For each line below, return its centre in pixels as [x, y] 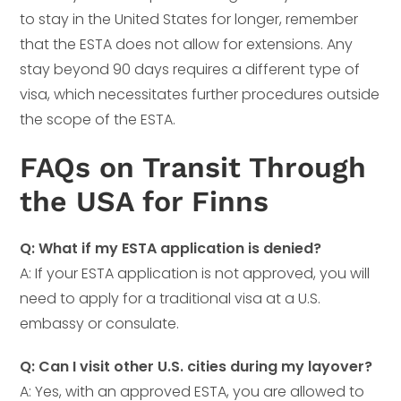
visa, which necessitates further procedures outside [200, 94]
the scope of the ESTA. [98, 119]
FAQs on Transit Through [193, 167]
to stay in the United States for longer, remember [189, 19]
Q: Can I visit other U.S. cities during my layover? [196, 366]
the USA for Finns [145, 201]
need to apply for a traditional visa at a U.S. [171, 298]
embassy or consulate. [100, 323]
